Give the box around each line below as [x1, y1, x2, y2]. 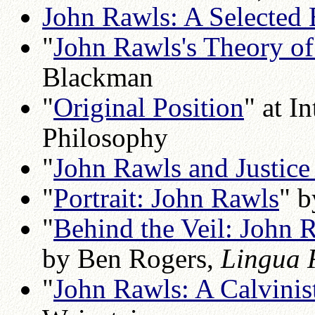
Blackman [42, 61, 153, 92]
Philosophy [42, 122, 168, 153]
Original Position [53, 91, 244, 122]
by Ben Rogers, [42, 243, 221, 274]
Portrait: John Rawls [53, 182, 279, 213]
